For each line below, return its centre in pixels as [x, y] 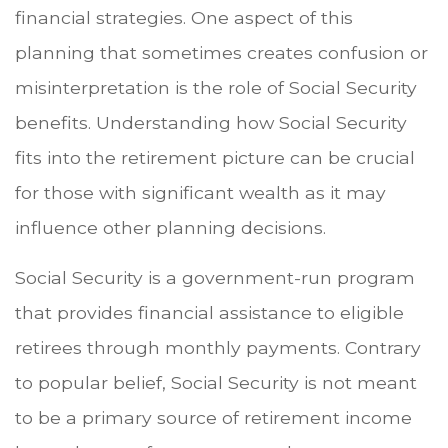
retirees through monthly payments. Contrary [218, 348]
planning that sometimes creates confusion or [221, 53]
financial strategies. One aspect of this [184, 18]
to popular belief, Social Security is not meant [216, 383]
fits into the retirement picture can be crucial [215, 158]
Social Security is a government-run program [215, 278]
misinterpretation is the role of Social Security [216, 88]
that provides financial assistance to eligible [209, 313]
